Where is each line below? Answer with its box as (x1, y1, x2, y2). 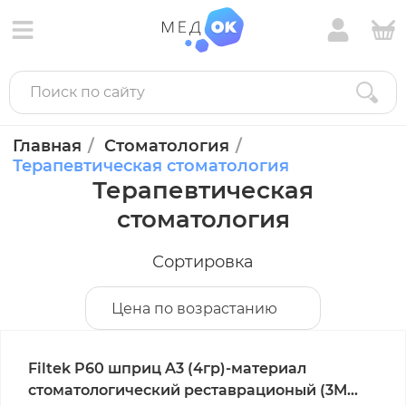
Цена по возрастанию (111, 300, 277, 317)
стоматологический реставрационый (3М (28, 382, 347, 399)
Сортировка (152, 252, 254, 272)
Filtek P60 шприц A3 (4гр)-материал (28, 360, 306, 377)
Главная (13, 136, 82, 156)
